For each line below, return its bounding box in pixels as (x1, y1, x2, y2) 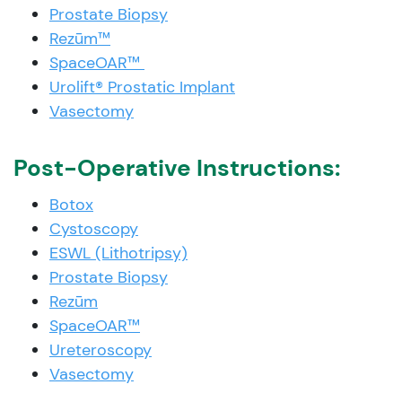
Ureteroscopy (49, 339, 152, 361)
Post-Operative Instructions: (13, 153, 340, 183)
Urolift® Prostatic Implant (49, 76, 235, 98)
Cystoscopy (49, 218, 138, 240)
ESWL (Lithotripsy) (49, 242, 188, 264)
